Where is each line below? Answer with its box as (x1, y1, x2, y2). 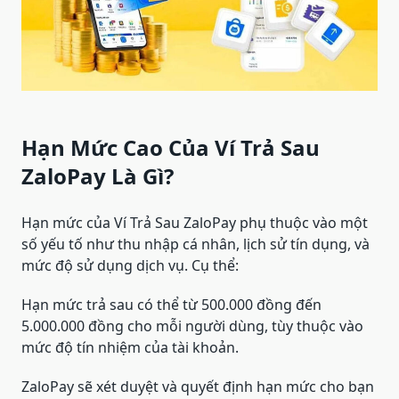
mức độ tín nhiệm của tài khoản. (21, 338, 239, 358)
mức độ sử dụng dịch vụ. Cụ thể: (21, 256, 239, 276)
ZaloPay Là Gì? (21, 161, 174, 191)
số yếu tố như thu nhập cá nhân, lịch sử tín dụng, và (21, 234, 370, 255)
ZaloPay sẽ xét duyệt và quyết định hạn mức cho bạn (21, 377, 374, 397)
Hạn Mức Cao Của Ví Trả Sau (21, 133, 320, 163)
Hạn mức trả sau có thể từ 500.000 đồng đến (21, 295, 322, 315)
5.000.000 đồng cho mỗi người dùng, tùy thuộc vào (21, 316, 363, 337)
